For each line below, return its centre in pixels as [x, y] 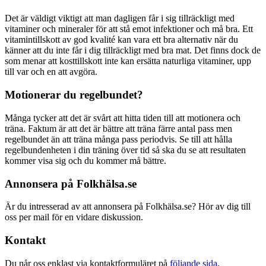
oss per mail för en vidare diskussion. [74, 217]
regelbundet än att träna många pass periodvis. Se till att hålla [118, 139]
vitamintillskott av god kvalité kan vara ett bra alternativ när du [121, 40]
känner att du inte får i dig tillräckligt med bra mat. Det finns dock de [133, 50]
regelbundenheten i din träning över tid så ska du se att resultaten [125, 150]
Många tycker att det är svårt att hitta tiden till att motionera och [123, 118]
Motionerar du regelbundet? [74, 95]
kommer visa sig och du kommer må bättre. [85, 160]
